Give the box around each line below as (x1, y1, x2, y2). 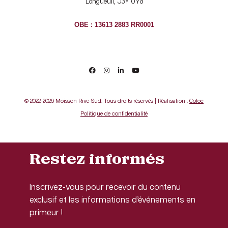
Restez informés (30, 150, 165, 167)
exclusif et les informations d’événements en (30, 195, 196, 205)
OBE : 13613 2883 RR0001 (74, 20, 154, 28)
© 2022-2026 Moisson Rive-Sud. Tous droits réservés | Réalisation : (24, 98, 189, 104)
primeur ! (30, 208, 63, 217)
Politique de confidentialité (80, 110, 148, 117)
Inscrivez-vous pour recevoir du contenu (30, 183, 181, 192)
